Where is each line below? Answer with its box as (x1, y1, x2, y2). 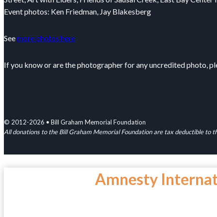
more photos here (17, 33, 75, 43)
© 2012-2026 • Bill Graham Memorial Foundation (4, 118, 146, 126)
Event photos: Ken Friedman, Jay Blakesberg (4, 7, 151, 16)
